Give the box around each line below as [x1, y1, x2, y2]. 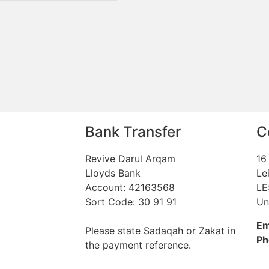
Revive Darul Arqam [85, 153, 175, 165]
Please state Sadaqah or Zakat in [85, 225, 235, 237]
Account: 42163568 [85, 181, 175, 194]
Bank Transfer [85, 123, 181, 141]
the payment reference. [85, 239, 191, 252]
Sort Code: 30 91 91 [85, 196, 177, 208]
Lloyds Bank [85, 167, 141, 180]
